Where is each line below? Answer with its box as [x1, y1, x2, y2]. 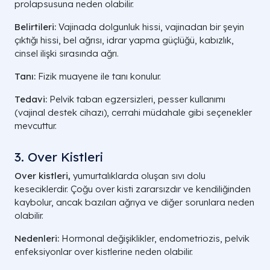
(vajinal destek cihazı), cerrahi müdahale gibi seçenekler [14, 107, 252, 118]
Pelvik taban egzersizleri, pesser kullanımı [47, 93, 225, 105]
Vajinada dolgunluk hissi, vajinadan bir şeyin [56, 21, 244, 33]
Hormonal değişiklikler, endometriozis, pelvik [59, 233, 250, 244]
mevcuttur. [14, 120, 57, 131]
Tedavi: [14, 93, 47, 105]
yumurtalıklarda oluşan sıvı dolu [71, 170, 206, 181]
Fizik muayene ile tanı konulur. [36, 71, 161, 82]
